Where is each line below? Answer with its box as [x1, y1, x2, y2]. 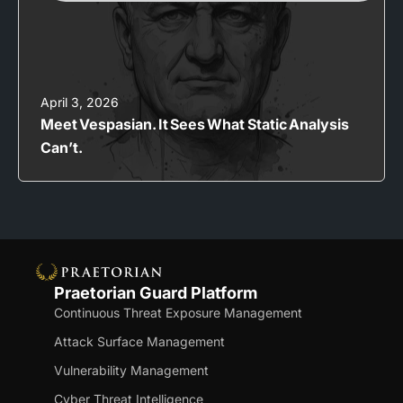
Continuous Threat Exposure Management [54, 305, 302, 321]
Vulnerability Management [54, 363, 209, 379]
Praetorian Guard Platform [54, 283, 257, 303]
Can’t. [40, 139, 83, 157]
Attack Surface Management [54, 334, 225, 350]
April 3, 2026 [40, 94, 119, 110]
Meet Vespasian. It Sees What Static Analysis [40, 115, 349, 133]
